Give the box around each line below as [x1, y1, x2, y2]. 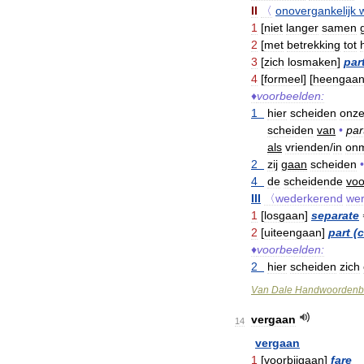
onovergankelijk [275, 3, 356, 17]
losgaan [264, 208, 305, 222]
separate [311, 208, 359, 222]
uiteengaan [264, 225, 322, 239]
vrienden [285, 140, 330, 154]
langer [286, 20, 318, 34]
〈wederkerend [264, 191, 343, 205]
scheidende [284, 174, 343, 188]
